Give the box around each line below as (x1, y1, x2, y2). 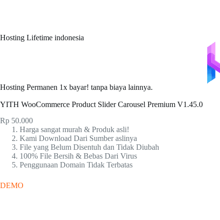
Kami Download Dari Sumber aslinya (20, 134, 137, 143)
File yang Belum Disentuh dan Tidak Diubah (20, 143, 159, 152)
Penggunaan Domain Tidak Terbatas (20, 161, 133, 169)
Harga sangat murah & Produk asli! (20, 125, 129, 134)
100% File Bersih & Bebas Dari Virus (20, 152, 137, 161)
